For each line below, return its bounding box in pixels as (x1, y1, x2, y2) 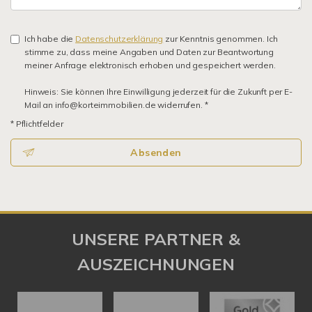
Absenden (130, 146, 182, 159)
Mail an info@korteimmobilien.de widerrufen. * (24, 100, 208, 110)
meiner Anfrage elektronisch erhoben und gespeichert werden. (24, 60, 276, 70)
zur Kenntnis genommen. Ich (163, 33, 278, 44)
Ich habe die (24, 33, 76, 44)
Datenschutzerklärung (75, 33, 164, 44)
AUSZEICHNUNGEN (77, 253, 235, 274)
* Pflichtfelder (10, 118, 63, 129)
